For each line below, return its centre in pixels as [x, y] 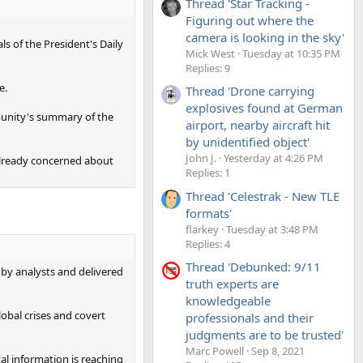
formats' [209, 213]
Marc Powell [215, 350]
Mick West [210, 53]
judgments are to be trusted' [265, 334]
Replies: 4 [208, 243]
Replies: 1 [208, 173]
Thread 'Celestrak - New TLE [263, 196]
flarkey [202, 229]
